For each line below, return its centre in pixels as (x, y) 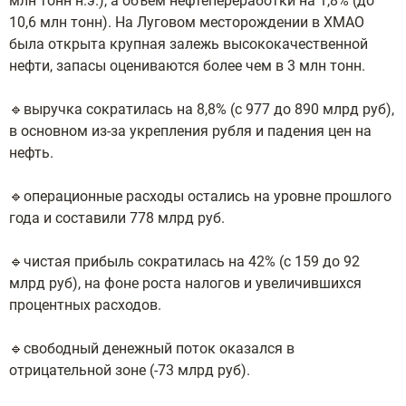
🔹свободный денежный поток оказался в (152, 348)
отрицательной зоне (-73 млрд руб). (131, 370)
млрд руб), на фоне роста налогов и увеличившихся (185, 283)
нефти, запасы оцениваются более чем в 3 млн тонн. (187, 66)
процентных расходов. (87, 305)
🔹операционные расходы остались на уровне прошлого (200, 196)
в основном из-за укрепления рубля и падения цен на (190, 131)
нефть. (33, 153)
